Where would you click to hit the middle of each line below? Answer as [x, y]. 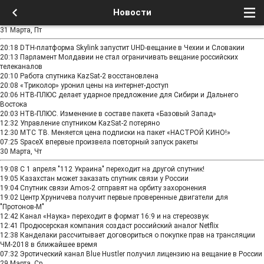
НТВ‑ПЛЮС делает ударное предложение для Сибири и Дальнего [129, 95]
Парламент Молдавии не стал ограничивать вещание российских [129, 57]
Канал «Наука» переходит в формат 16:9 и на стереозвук [114, 216]
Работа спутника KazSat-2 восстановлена [89, 76]
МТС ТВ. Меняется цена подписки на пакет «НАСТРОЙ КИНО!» [125, 133]
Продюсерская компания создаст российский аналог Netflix [119, 226]
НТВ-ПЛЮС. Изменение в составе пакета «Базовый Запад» [118, 114]
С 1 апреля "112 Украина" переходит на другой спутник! [112, 169]
